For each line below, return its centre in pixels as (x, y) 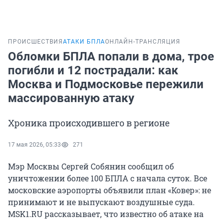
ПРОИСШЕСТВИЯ (35, 42)
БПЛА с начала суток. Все (156, 178)
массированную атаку (71, 98)
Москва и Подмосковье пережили (106, 84)
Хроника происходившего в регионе (89, 123)
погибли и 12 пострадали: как (93, 71)
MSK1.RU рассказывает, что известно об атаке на (106, 214)
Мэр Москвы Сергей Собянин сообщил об (91, 166)
